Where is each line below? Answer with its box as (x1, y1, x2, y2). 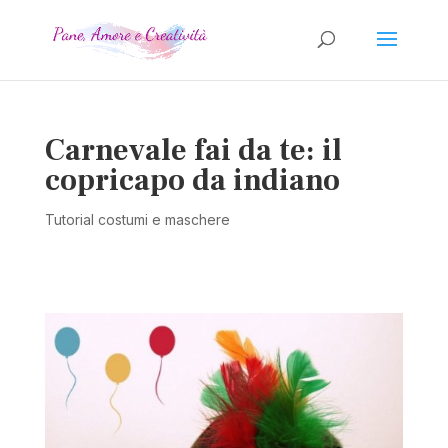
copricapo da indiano (44, 161, 340, 200)
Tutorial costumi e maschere (44, 211, 230, 228)
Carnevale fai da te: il (44, 131, 342, 170)
